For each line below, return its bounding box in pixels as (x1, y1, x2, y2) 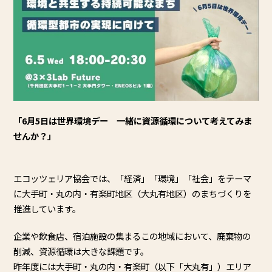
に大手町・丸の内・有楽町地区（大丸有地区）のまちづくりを (13, 187, 252, 200)
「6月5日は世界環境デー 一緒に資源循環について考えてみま (13, 114, 253, 127)
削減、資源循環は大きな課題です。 (13, 245, 149, 258)
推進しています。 (13, 202, 81, 216)
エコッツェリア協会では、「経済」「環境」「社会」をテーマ (13, 172, 252, 185)
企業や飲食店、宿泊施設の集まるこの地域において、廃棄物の (13, 229, 251, 243)
